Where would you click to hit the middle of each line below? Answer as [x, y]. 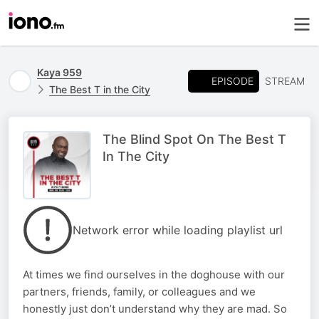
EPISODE [232, 80]
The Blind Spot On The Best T [194, 139]
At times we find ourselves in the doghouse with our [154, 274]
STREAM [285, 81]
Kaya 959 [59, 72]
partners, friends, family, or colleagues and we [139, 292]
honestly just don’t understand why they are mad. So [155, 309]
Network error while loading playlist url [178, 230]
